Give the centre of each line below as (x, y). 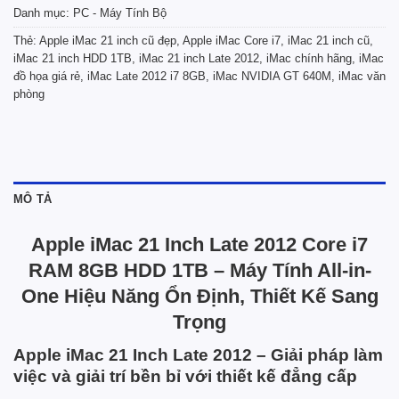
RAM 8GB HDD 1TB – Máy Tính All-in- (199, 270)
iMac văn (362, 76)
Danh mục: (43, 12)
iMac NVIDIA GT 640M (272, 76)
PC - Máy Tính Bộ (120, 12)
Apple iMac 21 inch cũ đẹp (108, 40)
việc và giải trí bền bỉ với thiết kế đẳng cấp (185, 376)
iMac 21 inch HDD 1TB (73, 58)
